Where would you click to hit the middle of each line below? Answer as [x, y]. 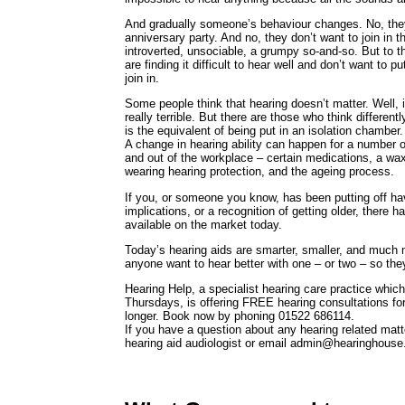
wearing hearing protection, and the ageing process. [259, 172]
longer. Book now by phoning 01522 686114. [240, 316]
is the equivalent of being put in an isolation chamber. [264, 131]
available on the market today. [203, 224]
